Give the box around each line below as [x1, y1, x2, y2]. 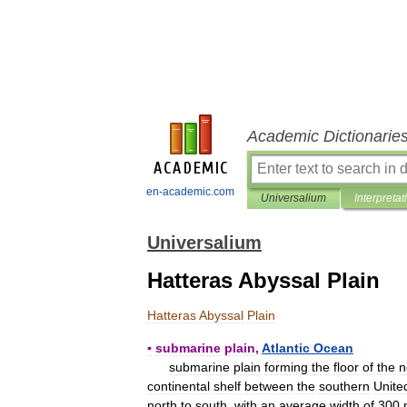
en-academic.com [146, 185, 234, 198]
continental [147, 379, 210, 393]
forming [264, 360, 308, 374]
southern [319, 379, 370, 393]
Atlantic [262, 341, 310, 355]
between [244, 379, 293, 393]
